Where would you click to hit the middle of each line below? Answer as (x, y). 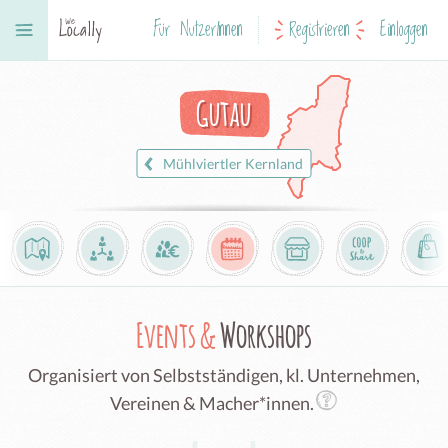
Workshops (266, 334)
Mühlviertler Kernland (232, 163)
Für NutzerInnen (198, 30)
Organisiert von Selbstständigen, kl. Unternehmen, (224, 375)
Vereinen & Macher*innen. (212, 403)
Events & (178, 334)
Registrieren (319, 30)
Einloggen (404, 30)
